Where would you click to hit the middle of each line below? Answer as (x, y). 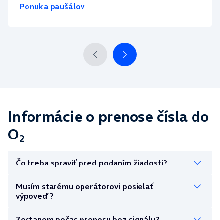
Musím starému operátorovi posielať (84, 186)
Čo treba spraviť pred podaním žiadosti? (91, 162)
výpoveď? (34, 196)
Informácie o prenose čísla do (109, 117)
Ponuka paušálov (52, 7)
